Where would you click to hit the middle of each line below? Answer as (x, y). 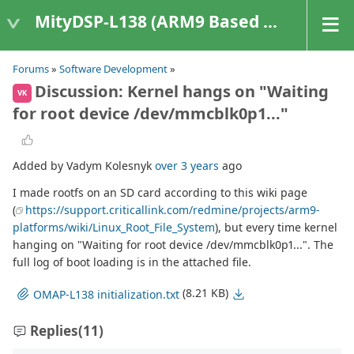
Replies (54, 331)
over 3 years (187, 166)
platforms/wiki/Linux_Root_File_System (114, 228)
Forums (31, 69)
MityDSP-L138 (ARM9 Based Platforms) (149, 21)
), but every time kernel (276, 228)
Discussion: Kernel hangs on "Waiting (182, 91)
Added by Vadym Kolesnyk (84, 166)
